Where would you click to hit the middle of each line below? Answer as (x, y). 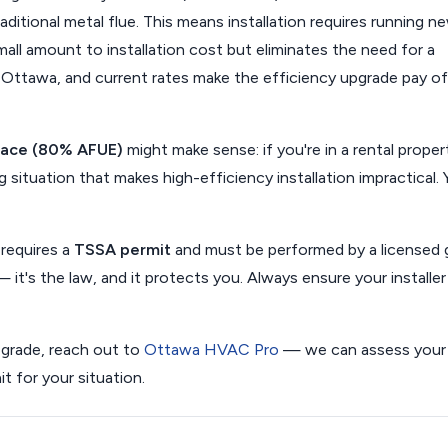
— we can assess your (362, 349)
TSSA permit (122, 249)
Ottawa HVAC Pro (211, 349)
